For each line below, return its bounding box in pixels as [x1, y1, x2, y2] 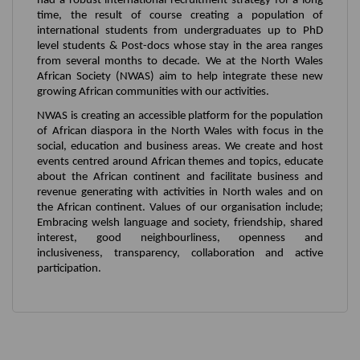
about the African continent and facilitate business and [37, 170, 323, 183]
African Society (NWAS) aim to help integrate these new [37, 70, 323, 83]
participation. [37, 262, 101, 275]
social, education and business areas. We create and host [37, 140, 323, 153]
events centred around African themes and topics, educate [37, 155, 323, 168]
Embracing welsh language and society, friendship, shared [37, 216, 323, 229]
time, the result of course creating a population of [37, 9, 323, 22]
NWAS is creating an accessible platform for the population [37, 109, 323, 122]
